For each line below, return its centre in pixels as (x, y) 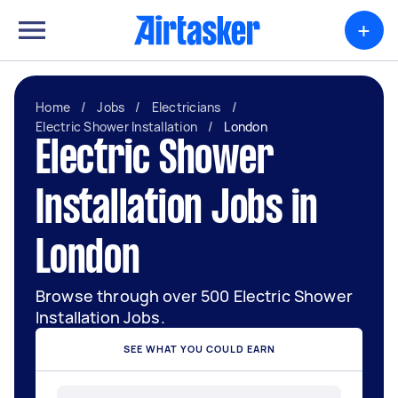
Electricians (186, 107)
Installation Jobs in (177, 211)
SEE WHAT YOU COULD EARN (199, 349)
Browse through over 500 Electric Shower (194, 296)
